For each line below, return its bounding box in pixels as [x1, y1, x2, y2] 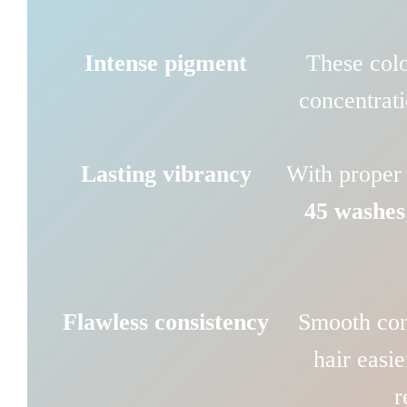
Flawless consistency [63, 308, 270, 335]
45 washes [303, 198, 405, 225]
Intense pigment [84, 50, 248, 77]
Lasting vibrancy [80, 161, 252, 188]
